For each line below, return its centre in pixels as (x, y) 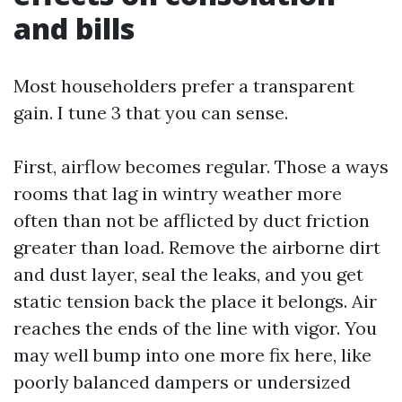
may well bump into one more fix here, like (192, 355)
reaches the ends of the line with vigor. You (195, 328)
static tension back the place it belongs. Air (195, 301)
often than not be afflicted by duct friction (192, 220)
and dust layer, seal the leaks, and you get (188, 274)
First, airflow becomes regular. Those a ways (201, 166)
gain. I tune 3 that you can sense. (151, 113)
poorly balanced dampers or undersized (182, 382)
